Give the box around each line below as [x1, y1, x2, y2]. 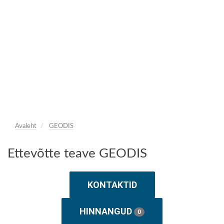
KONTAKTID [87, 179, 137, 190]
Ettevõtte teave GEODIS [7, 147, 147, 160]
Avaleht [15, 123, 36, 129]
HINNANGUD [79, 206, 134, 216]
